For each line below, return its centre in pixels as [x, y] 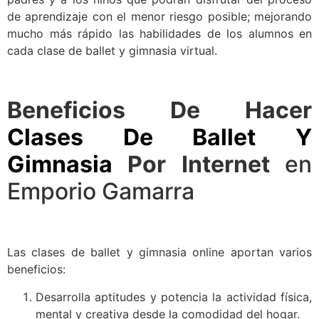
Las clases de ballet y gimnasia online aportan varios [159, 252]
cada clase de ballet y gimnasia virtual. [112, 50]
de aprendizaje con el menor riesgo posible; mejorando [159, 16]
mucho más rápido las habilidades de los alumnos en [159, 33]
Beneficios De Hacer [159, 110]
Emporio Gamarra [101, 191]
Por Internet [199, 164]
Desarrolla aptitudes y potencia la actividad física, [174, 297]
